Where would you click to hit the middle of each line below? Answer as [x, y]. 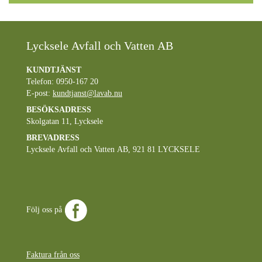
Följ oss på [45, 209]
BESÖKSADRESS [59, 109]
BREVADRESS [53, 137]
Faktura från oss [53, 254]
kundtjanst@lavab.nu [87, 93]
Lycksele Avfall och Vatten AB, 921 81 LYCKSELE [113, 149]
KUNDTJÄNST [54, 70]
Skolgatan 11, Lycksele [65, 121]
